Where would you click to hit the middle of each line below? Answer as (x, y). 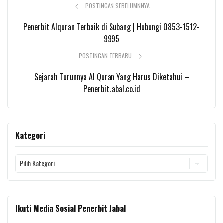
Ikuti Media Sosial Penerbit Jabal (71, 208)
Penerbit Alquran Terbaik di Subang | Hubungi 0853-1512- (111, 27)
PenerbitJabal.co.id (111, 89)
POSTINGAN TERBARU (106, 56)
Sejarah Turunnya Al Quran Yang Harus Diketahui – (111, 77)
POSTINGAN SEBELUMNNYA (117, 6)
